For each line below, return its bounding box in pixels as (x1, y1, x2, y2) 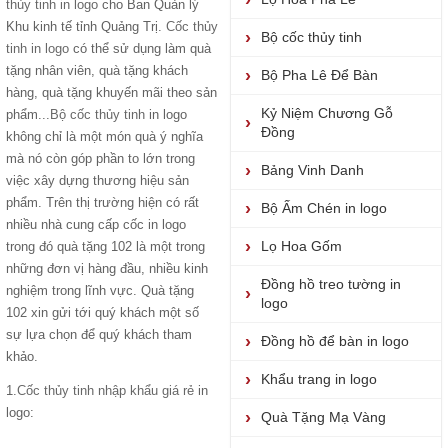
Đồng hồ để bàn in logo (261, 333, 409, 349)
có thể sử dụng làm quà (69, 41, 211, 56)
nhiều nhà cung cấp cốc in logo (6, 217, 186, 232)
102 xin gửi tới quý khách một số (6, 305, 199, 320)
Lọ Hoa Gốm (261, 238, 342, 254)
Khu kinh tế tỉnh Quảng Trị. (6, 19, 166, 34)
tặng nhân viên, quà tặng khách (6, 63, 188, 78)
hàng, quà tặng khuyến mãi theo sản (6, 85, 217, 100)
